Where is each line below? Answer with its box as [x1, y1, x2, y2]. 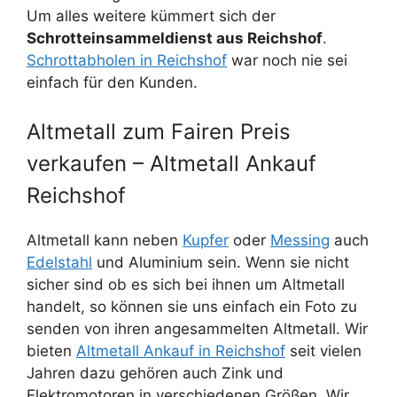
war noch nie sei [227, 51, 347, 69]
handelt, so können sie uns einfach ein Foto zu [27, 298, 357, 316]
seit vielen [285, 342, 362, 361]
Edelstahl [27, 253, 92, 272]
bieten [27, 342, 76, 361]
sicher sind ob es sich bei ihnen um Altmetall [27, 276, 345, 294]
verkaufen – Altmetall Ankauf [27, 151, 316, 177]
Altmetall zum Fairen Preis [27, 119, 291, 145]
